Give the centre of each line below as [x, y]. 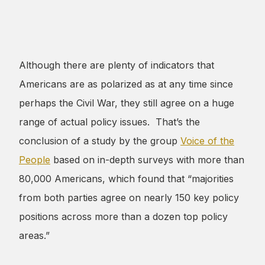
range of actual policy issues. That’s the [109, 122]
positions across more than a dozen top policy [123, 216]
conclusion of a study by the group [100, 140]
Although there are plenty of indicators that [117, 65]
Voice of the [207, 140]
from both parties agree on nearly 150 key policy [129, 197]
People [35, 159]
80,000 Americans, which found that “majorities [126, 178]
